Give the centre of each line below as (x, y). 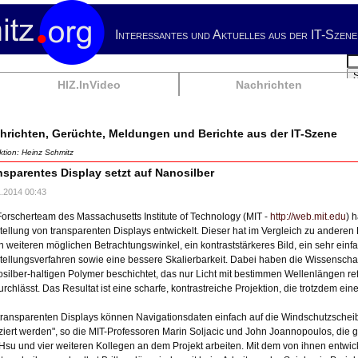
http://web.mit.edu (308, 217)
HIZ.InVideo (89, 85)
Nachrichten (269, 85)
